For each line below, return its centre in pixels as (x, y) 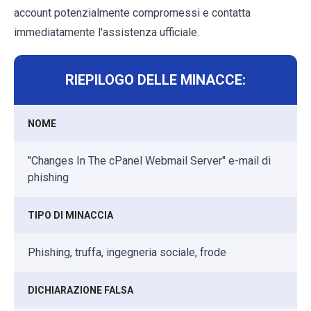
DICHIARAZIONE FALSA (81, 290)
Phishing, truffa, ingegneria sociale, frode (127, 252)
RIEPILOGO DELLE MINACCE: (155, 79)
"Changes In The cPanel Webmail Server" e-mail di (149, 160)
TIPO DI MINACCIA (70, 215)
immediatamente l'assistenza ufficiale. (107, 32)
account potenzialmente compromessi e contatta (132, 12)
